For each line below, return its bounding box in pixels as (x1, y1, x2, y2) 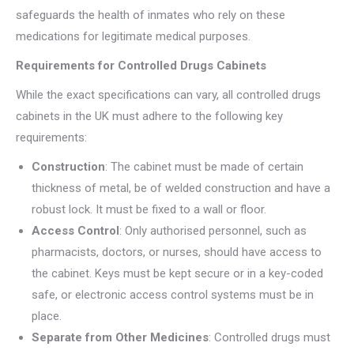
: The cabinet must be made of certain (105, 160, 303, 175)
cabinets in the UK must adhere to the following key (16, 109, 283, 124)
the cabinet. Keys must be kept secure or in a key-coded (32, 266, 323, 281)
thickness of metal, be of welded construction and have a (32, 181, 330, 196)
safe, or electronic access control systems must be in (32, 288, 314, 303)
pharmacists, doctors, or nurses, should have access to (32, 245, 322, 260)
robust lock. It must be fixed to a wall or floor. (32, 202, 266, 217)
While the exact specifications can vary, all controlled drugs (16, 88, 321, 103)
